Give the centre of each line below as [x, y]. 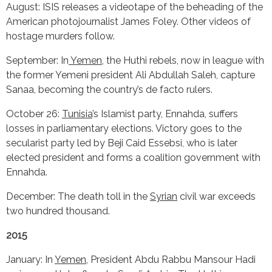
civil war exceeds [216, 196]
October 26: [34, 114]
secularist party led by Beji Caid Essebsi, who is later [122, 143]
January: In [30, 259]
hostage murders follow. [60, 36]
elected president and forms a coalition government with [133, 157]
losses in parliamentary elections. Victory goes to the [124, 128]
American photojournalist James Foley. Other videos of [128, 21]
